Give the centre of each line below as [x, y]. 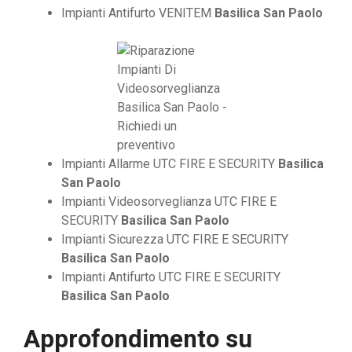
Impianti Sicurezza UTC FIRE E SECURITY [175, 240]
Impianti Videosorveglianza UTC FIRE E [169, 202]
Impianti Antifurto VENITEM [138, 13]
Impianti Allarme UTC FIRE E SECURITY [170, 164]
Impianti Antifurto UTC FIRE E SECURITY [171, 277]
